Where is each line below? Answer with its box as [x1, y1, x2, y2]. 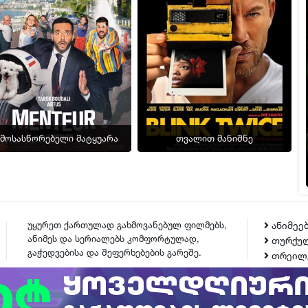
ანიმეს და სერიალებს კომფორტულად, [27, 232, 199, 244]
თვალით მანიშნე [175, 133, 253, 144]
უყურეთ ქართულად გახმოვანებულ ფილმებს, [27, 219, 227, 230]
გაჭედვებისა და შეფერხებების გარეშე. [27, 246, 201, 258]
